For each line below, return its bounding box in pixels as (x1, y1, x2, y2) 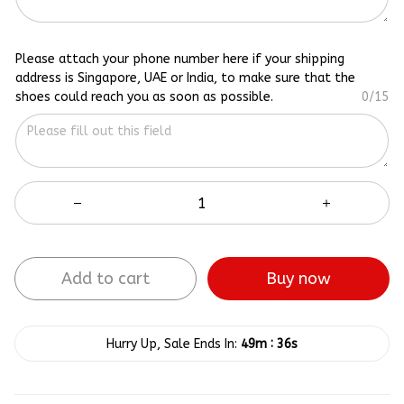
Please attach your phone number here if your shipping (15, 51, 344, 68)
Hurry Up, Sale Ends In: (106, 335, 237, 352)
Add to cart (61, 269, 150, 289)
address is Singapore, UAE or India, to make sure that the (15, 70, 355, 87)
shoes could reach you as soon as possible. (15, 89, 273, 106)
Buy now (266, 269, 331, 289)
